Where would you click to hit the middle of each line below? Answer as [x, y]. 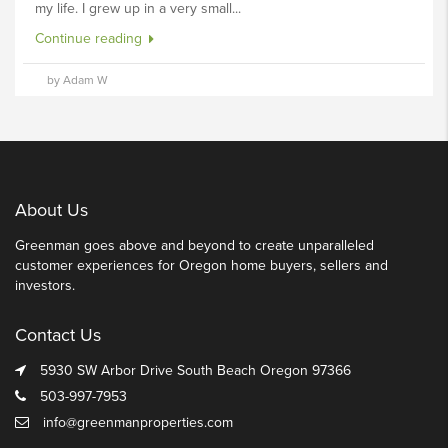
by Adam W [77, 79]
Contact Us [58, 334]
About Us [51, 209]
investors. [45, 285]
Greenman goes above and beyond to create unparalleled [194, 245]
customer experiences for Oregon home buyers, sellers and [201, 265]
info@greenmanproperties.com [138, 422]
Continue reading [90, 38]
